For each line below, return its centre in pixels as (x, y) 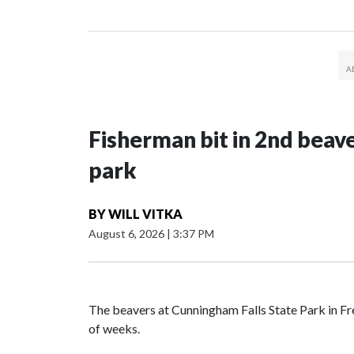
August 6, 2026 (128, 234)
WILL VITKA (145, 214)
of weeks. (114, 329)
